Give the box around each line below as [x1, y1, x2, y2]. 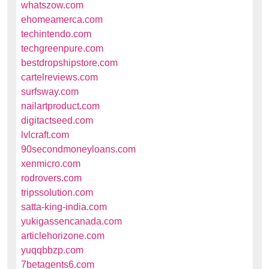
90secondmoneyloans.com [21, 144, 136, 154]
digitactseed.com [21, 115, 93, 125]
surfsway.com [21, 86, 79, 97]
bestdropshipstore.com [21, 58, 118, 68]
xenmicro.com [21, 159, 80, 169]
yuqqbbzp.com [21, 245, 83, 255]
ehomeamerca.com [21, 14, 103, 25]
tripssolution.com [21, 187, 93, 198]
